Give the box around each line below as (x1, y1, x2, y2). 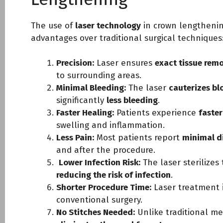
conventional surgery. (56, 195, 142, 205)
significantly (56, 95, 107, 106)
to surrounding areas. (56, 70, 141, 81)
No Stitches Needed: (56, 207, 135, 218)
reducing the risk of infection (56, 170, 171, 180)
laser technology (75, 20, 141, 31)
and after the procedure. (56, 145, 155, 155)
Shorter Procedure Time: (56, 182, 151, 193)
